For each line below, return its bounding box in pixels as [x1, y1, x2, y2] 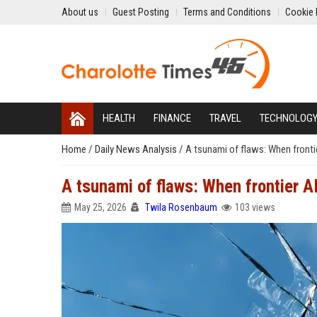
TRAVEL [209, 112, 241, 125]
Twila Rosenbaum [145, 202, 217, 213]
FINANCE [154, 112, 191, 125]
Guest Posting [113, 6, 169, 18]
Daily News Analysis [95, 143, 179, 156]
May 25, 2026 [74, 202, 127, 213]
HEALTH [103, 112, 135, 125]
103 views [235, 202, 275, 213]
